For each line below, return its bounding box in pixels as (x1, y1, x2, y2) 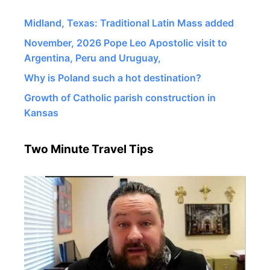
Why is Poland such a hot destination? (24, 71, 201, 84)
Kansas (24, 106, 58, 119)
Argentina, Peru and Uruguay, (24, 51, 161, 64)
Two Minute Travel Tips (24, 142, 154, 156)
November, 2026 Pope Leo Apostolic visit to (24, 36, 227, 49)
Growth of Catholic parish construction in (24, 91, 216, 104)
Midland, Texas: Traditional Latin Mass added (24, 16, 234, 29)
